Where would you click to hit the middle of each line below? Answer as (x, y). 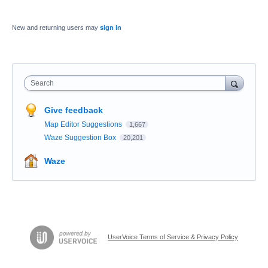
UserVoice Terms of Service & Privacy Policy (173, 237)
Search (42, 83)
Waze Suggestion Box (81, 138)
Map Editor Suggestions (84, 125)
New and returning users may (56, 28)
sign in (111, 28)
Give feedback (74, 110)
